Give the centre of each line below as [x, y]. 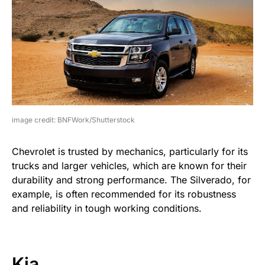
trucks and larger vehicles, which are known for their [129, 166]
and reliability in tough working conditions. [107, 209]
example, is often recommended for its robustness [124, 194]
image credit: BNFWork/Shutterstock [73, 120]
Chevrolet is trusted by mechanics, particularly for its [130, 152]
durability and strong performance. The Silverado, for [131, 180]
